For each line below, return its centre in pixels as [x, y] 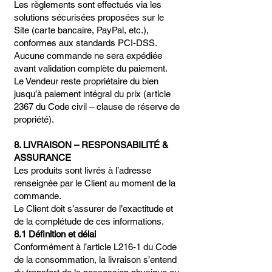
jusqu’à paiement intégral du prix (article [92, 94]
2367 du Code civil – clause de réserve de [97, 107]
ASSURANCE [42, 158]
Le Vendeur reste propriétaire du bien [86, 81]
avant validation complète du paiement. [91, 68]
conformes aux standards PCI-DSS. [86, 43]
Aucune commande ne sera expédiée [88, 56]
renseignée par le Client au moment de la [95, 183]
